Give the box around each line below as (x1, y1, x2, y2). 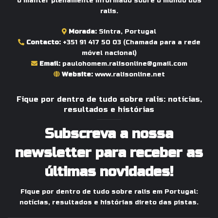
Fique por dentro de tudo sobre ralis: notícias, (16, 94, 202, 104)
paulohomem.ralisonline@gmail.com (62, 59, 187, 68)
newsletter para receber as (15, 144, 203, 161)
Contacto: (26, 38, 61, 46)
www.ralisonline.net (94, 70, 165, 78)
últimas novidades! (45, 163, 173, 180)
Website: (61, 70, 93, 78)
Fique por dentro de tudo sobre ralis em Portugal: (20, 187, 198, 196)
